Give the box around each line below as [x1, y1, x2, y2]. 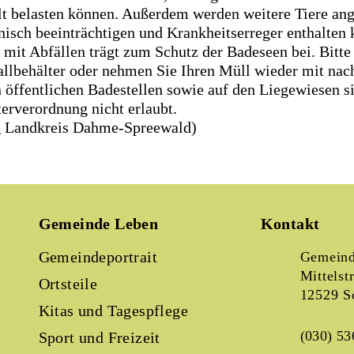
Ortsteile [38, 275, 98, 292]
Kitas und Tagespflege [38, 302, 189, 319]
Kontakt [260, 215, 320, 232]
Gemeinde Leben [38, 215, 159, 232]
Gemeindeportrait [38, 248, 158, 265]
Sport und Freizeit [38, 329, 160, 346]
